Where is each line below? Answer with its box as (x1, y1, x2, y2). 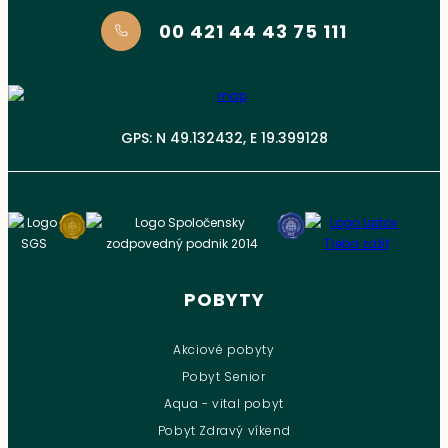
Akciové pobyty (173, 341, 275, 358)
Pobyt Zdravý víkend (157, 422, 291, 439)
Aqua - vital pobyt (164, 395, 284, 412)
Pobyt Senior (182, 368, 266, 385)
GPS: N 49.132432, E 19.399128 (120, 128, 328, 148)
